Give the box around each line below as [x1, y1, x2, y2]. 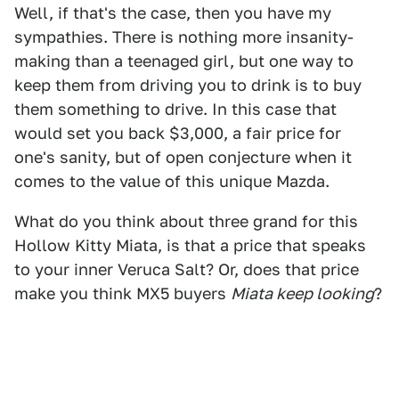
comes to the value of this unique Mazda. [14, 172, 330, 191]
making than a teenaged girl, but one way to [14, 52, 354, 70]
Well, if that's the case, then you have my [14, 4, 331, 22]
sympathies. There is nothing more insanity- [14, 28, 354, 46]
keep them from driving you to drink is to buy [14, 76, 362, 94]
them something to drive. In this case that [14, 100, 337, 118]
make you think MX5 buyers [14, 284, 231, 303]
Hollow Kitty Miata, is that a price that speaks [14, 236, 366, 255]
